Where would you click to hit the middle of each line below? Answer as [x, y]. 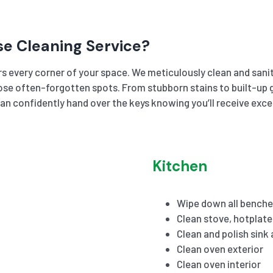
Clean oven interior [218, 264]
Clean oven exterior [220, 248]
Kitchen [179, 166]
